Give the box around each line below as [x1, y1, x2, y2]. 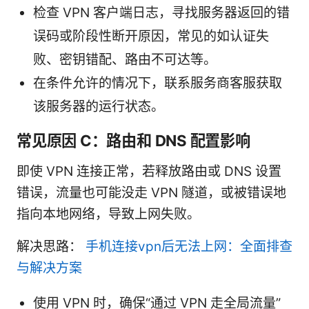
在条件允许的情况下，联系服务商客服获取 [33, 75, 282, 92]
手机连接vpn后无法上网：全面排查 [86, 239, 292, 255]
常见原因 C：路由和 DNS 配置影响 [17, 131, 250, 150]
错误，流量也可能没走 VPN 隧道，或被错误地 [17, 185, 286, 201]
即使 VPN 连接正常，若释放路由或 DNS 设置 [17, 163, 281, 180]
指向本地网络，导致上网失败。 [17, 206, 200, 223]
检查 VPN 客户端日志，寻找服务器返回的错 [33, 5, 290, 21]
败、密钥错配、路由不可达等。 [33, 52, 217, 68]
